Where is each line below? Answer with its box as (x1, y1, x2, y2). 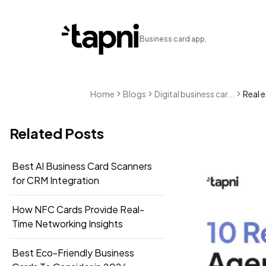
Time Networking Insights (12, 217, 123, 230)
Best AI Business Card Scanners (12, 159, 152, 172)
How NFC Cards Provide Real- (12, 202, 144, 216)
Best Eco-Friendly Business (12, 246, 134, 259)
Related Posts (9, 123, 104, 142)
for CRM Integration (12, 173, 99, 186)
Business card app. (140, 34, 207, 43)
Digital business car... (154, 88, 235, 99)
